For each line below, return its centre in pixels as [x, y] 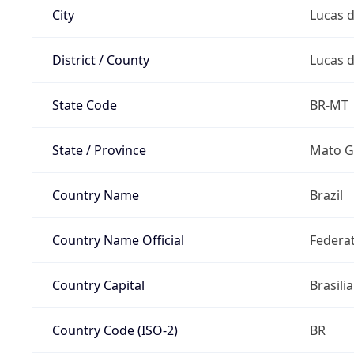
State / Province [99, 150]
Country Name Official [118, 240]
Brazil [326, 195]
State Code [84, 105]
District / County [100, 60]
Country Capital [98, 285]
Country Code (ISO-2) [115, 330]
